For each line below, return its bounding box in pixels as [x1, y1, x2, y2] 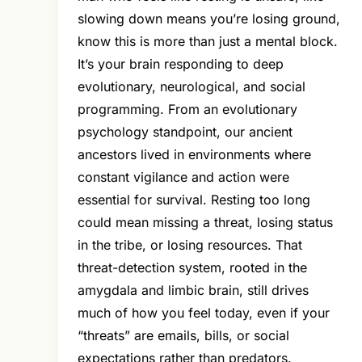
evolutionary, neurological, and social [78, 78, 305, 95]
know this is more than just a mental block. [78, 33, 338, 50]
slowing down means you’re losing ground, [78, 11, 340, 27]
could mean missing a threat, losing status [78, 214, 333, 231]
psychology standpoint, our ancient [78, 124, 293, 141]
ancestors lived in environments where [78, 146, 311, 163]
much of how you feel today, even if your [78, 305, 330, 322]
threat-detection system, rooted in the [78, 259, 307, 276]
